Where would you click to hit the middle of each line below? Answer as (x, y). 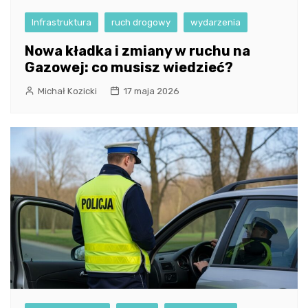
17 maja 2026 (151, 91)
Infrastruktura (62, 22)
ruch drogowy (141, 22)
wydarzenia (216, 22)
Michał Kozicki (67, 91)
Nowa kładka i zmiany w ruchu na (137, 51)
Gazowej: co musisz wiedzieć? (129, 67)
